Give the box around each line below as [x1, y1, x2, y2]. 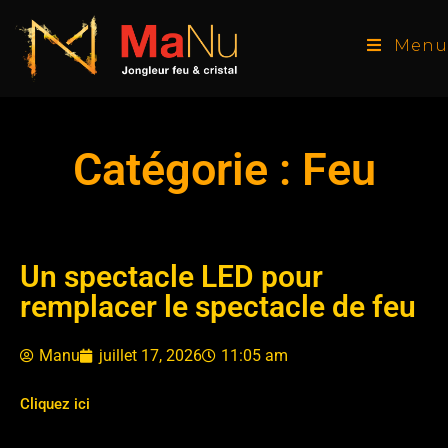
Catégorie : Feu [72, 143, 376, 196]
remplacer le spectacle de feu [20, 289, 416, 324]
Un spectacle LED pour [20, 259, 323, 294]
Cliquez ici [20, 395, 90, 413]
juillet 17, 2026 [99, 346, 202, 365]
